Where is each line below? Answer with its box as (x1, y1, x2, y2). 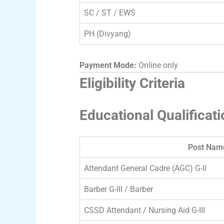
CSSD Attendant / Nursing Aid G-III (84, 205, 205, 215)
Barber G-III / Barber (84, 184, 153, 194)
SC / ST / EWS (84, 7, 135, 17)
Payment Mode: (79, 60, 136, 70)
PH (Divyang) (84, 28, 131, 38)
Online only (136, 60, 178, 70)
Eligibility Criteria (79, 74, 185, 91)
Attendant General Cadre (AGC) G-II (84, 163, 206, 173)
